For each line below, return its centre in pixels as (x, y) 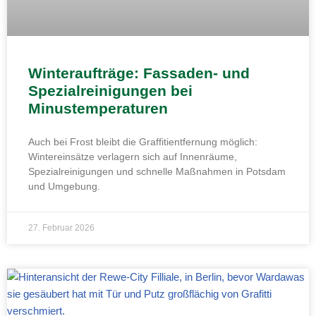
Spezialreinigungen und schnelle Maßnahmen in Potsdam (157, 171)
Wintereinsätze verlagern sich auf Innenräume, (133, 156)
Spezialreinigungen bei (110, 90)
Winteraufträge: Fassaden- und (139, 73)
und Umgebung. (64, 186)
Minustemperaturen (98, 108)
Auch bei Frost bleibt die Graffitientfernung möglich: (143, 141)
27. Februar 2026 (61, 227)
